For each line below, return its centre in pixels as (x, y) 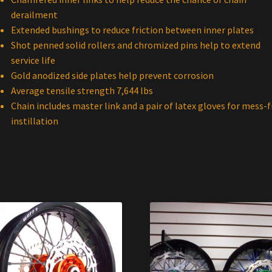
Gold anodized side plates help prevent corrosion (112, 75)
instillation (34, 121)
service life (33, 60)
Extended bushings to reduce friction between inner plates (132, 29)
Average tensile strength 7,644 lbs (82, 90)
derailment (34, 14)
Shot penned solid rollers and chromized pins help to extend (135, 45)
